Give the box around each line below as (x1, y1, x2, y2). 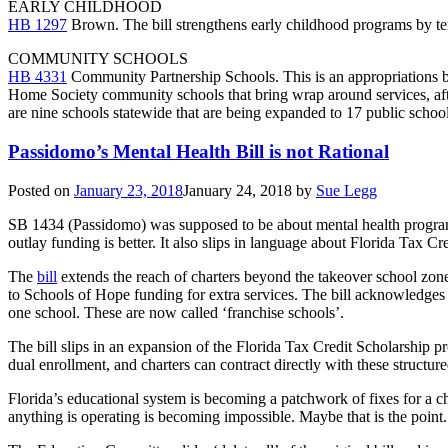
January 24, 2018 (183, 181, 292, 199)
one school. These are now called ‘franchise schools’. (8, 303, 344, 321)
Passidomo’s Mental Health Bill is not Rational (8, 141, 389, 162)
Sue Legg (316, 181, 377, 199)
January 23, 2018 (74, 181, 183, 199)
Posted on (8, 181, 74, 199)
